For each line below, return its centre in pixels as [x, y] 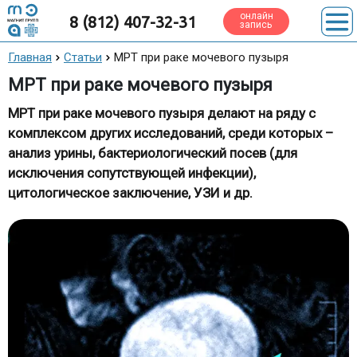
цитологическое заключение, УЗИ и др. [130, 193]
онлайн [257, 16]
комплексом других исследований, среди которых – [171, 133]
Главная [30, 57]
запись [256, 25]
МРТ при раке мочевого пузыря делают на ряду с [162, 113]
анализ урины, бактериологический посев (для [153, 153]
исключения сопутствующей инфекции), [132, 173]
